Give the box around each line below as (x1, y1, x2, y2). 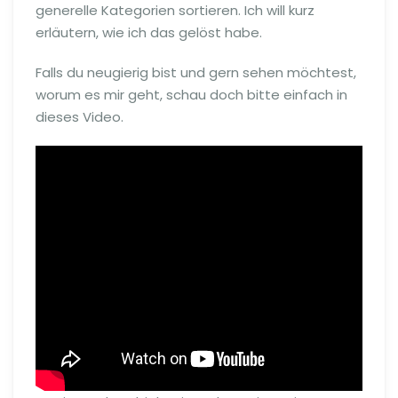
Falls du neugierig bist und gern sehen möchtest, (36, 63, 356, 82)
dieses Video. (36, 107, 123, 126)
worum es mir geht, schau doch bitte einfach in (36, 85, 347, 104)
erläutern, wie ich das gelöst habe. (36, 23, 262, 42)
